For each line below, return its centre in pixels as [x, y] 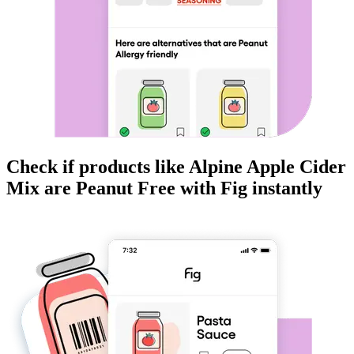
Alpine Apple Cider [267, 167]
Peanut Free [126, 188]
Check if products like [98, 167]
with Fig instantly [249, 188]
